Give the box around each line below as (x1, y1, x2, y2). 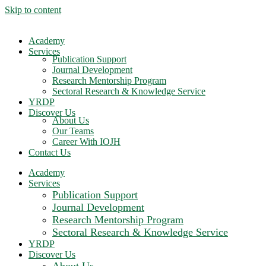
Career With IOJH (52, 137, 121, 147)
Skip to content (5, 5, 61, 15)
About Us (52, 115, 89, 125)
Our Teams (52, 126, 94, 136)
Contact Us (28, 147, 71, 157)
